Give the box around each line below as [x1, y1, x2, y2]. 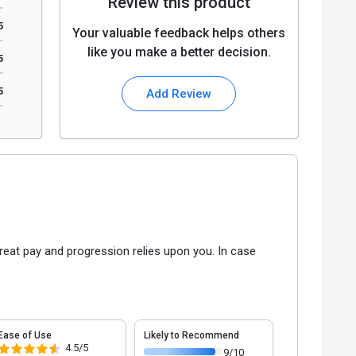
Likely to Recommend [144, 329, 240, 341]
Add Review [146, 87, 212, 102]
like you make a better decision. [87, 44, 271, 60]
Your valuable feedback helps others [72, 25, 286, 41]
